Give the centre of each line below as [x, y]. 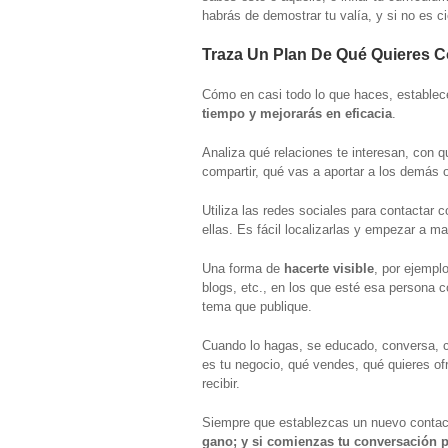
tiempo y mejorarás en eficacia [297, 113]
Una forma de [243, 268]
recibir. [221, 383]
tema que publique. [257, 306]
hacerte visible [329, 268]
